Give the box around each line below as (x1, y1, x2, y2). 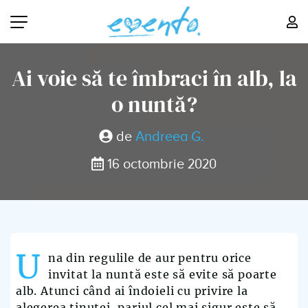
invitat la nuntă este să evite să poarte (47, 267, 277, 281)
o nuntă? (111, 89, 197, 120)
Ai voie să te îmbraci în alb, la (11, 63, 297, 93)
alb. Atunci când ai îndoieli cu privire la (16, 284, 248, 298)
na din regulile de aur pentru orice (47, 251, 252, 265)
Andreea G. (135, 129, 204, 145)
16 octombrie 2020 (103, 156, 217, 173)
